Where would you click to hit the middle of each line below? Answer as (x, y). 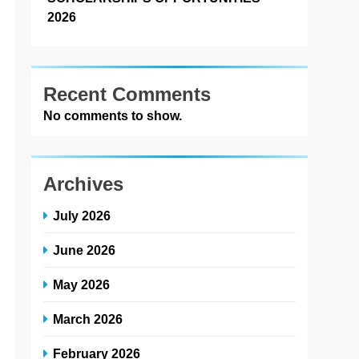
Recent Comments (127, 95)
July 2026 (82, 216)
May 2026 (82, 285)
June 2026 (85, 250)
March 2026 (88, 319)
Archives (84, 184)
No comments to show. (113, 116)
